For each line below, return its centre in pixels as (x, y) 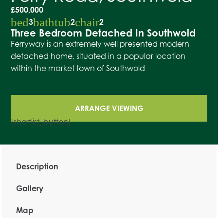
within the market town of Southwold (78, 68)
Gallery (30, 189)
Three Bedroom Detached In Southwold (103, 33)
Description (37, 167)
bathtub (52, 22)
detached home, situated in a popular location (98, 56)
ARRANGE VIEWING (109, 108)
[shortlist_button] (41, 121)
